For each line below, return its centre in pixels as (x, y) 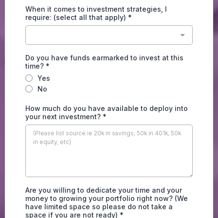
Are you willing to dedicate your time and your (104, 190)
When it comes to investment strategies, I (96, 9)
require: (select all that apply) (77, 17)
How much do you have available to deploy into (107, 108)
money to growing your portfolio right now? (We (107, 198)
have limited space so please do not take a (99, 206)
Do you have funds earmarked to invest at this (104, 57)
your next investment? (64, 116)
